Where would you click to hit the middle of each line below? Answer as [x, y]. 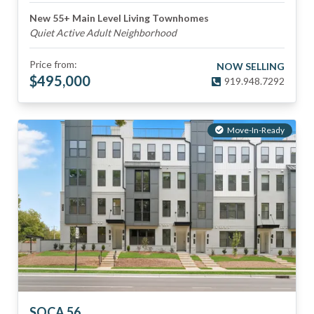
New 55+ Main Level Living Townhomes [119, 18]
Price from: [53, 64]
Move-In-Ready [256, 130]
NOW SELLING [251, 66]
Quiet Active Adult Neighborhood [103, 33]
